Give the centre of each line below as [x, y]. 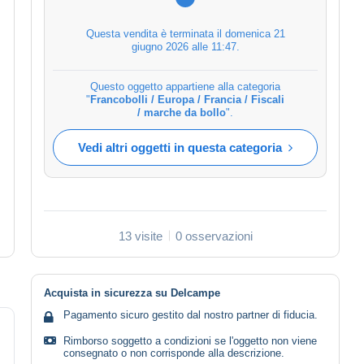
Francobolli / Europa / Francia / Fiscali [187, 99]
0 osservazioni [214, 236]
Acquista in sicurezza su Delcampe [132, 292]
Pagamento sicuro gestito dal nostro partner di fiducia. [191, 314]
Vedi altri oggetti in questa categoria [180, 147]
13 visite [140, 236]
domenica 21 [255, 33]
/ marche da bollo [182, 112]
